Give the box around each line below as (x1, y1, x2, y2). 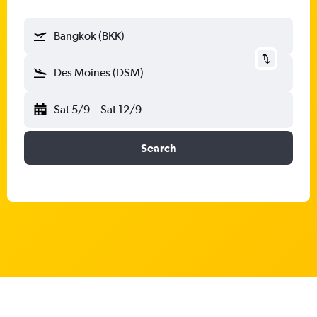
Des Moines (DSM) (54, 66, 144, 79)
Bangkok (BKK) (54, 29, 125, 42)
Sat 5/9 (54, 103, 90, 116)
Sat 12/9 (100, 103, 142, 116)
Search (141, 142, 176, 154)
